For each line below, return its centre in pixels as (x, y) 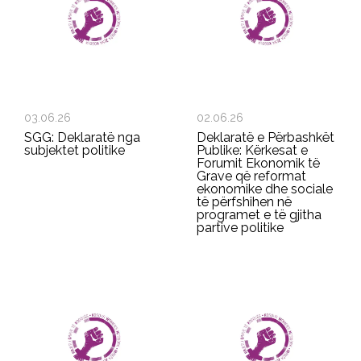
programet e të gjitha (259, 214)
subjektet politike (75, 150)
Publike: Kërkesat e (252, 150)
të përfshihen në (244, 201)
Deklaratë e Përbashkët (266, 137)
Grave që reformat (251, 176)
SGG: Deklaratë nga (82, 137)
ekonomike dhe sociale (265, 189)
